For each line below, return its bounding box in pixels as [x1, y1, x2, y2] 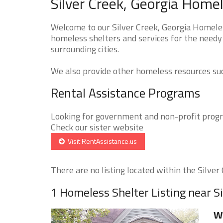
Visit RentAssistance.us [65, 135, 137, 146]
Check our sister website [51, 120, 143, 134]
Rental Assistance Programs [51, 83, 200, 103]
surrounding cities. [51, 42, 119, 56]
